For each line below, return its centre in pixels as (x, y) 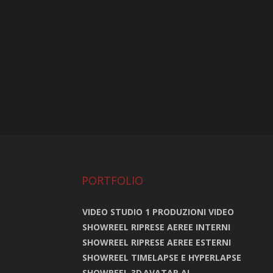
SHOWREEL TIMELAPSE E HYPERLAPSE (162, 257)
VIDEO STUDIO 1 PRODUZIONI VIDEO (158, 211)
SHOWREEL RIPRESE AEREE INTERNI (157, 227)
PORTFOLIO (113, 180)
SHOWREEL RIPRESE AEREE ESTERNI (157, 242)
